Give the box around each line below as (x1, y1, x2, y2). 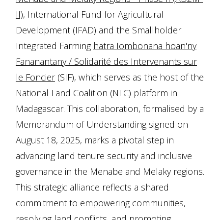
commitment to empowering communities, (16, 197, 186, 209)
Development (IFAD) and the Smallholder (16, 24, 181, 36)
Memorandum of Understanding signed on (16, 118, 188, 130)
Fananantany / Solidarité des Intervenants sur (16, 55, 197, 67)
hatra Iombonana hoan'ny (93, 40, 196, 52)
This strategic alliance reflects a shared (16, 181, 169, 193)
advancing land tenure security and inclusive (16, 150, 192, 162)
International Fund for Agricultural (25, 8, 164, 20)
